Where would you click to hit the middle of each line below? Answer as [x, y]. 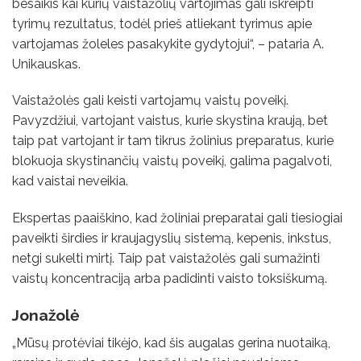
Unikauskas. [46, 64]
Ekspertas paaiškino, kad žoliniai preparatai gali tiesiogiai [177, 218]
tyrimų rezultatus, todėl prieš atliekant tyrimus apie [162, 23]
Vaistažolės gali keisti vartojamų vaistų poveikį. [150, 101]
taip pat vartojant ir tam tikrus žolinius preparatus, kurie [173, 141]
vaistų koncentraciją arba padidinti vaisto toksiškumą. [171, 279]
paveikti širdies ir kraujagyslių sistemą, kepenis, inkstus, [172, 239]
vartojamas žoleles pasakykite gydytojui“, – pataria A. [168, 44]
